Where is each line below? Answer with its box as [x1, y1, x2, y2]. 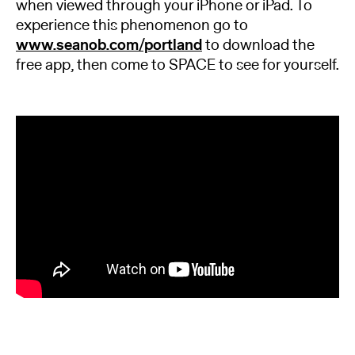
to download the [202, 35, 315, 56]
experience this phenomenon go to [16, 15, 248, 36]
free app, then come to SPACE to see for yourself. [16, 55, 339, 76]
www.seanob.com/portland [16, 35, 202, 57]
